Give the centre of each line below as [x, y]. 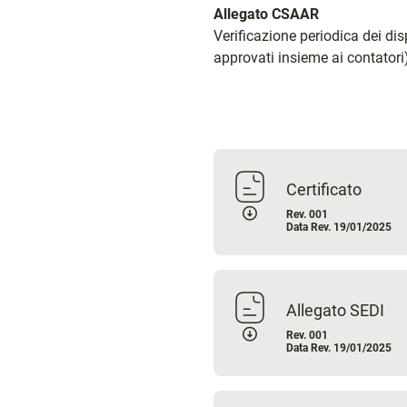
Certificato [323, 190]
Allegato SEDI [335, 311]
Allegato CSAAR [266, 15]
